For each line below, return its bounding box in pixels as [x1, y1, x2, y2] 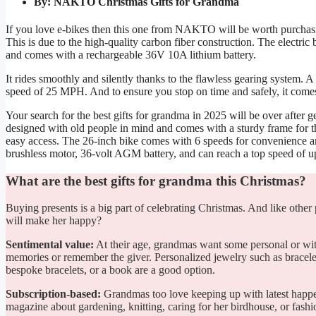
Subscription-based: [6, 288, 101, 300]
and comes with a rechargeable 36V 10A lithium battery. [6, 48, 256, 61]
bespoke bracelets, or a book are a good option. [6, 264, 215, 276]
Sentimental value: [6, 238, 94, 251]
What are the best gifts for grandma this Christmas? [6, 173, 306, 188]
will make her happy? [6, 214, 102, 227]
